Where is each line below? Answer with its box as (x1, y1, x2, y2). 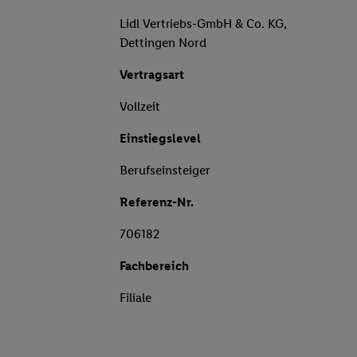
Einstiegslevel (120, 131, 201, 147)
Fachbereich (120, 258, 189, 274)
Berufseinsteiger (120, 163, 210, 178)
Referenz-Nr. (120, 194, 194, 210)
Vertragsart (120, 67, 184, 83)
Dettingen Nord (120, 35, 206, 51)
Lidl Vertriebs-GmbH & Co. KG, (120, 16, 287, 32)
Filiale (120, 290, 151, 306)
